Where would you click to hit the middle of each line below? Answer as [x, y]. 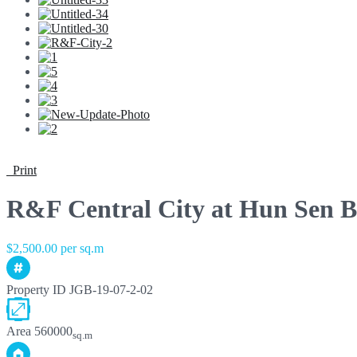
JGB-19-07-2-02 [111, 289]
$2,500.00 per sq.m [55, 248]
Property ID [36, 289]
